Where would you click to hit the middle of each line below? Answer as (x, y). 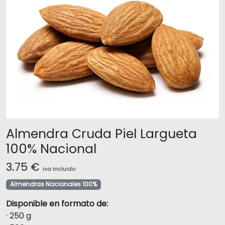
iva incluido (59, 169)
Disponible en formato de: (57, 204)
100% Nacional (51, 149)
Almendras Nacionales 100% (53, 184)
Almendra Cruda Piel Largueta (101, 134)
